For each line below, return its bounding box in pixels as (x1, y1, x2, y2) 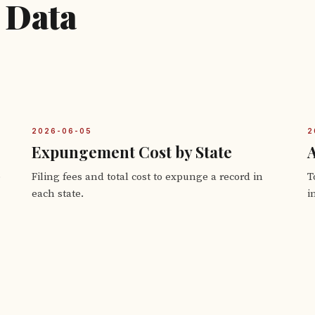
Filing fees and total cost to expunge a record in (32, 170, 264, 184)
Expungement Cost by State (32, 141, 233, 162)
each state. (32, 187, 84, 200)
